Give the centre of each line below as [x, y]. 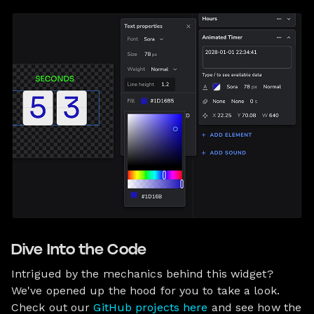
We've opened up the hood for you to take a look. [145, 290]
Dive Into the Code [79, 250]
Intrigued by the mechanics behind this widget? [142, 273]
